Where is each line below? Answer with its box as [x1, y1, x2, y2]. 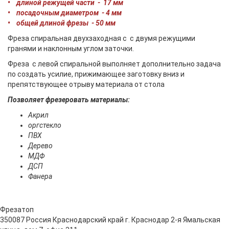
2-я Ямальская [171, 216, 220, 224]
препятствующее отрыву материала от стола [8, 80, 165, 89]
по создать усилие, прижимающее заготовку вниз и [8, 70, 185, 79]
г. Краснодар [125, 216, 169, 224]
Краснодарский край [53, 216, 124, 224]
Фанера [28, 172, 54, 181]
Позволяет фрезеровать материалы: [8, 96, 130, 104]
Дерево [28, 142, 53, 150]
